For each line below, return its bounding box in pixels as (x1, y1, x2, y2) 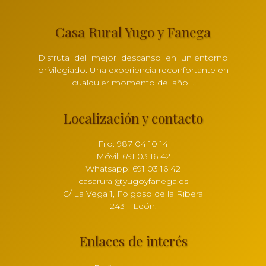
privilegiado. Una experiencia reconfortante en (37, 65, 229, 76)
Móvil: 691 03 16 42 (96, 150, 170, 161)
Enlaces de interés (78, 231, 188, 250)
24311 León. (109, 200, 157, 211)
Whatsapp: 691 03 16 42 (85, 163, 180, 174)
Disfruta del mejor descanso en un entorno (38, 52, 228, 64)
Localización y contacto (63, 108, 203, 127)
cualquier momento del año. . (72, 77, 194, 88)
